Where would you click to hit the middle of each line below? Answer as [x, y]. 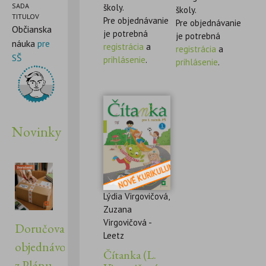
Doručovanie [47, 229]
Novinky [37, 132]
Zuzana [118, 209]
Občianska [32, 29]
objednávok [43, 247]
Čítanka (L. [130, 254]
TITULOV [26, 16]
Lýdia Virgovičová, [137, 196]
